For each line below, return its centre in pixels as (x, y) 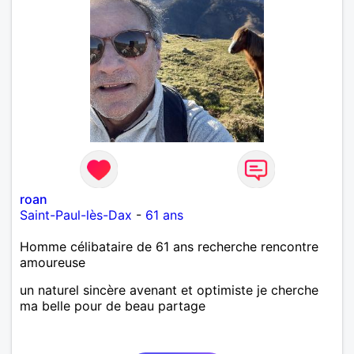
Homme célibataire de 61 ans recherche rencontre (169, 246)
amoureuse (53, 262)
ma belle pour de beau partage (113, 305)
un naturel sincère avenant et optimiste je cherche (169, 290)
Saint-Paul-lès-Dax (76, 215)
